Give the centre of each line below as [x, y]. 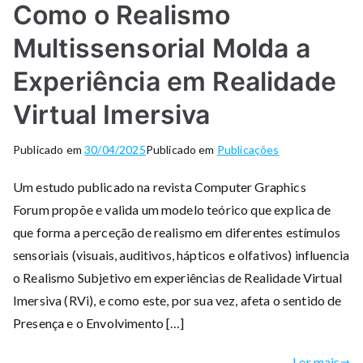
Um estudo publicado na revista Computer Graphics [160, 186]
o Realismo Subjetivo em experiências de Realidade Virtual [178, 277]
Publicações [248, 149]
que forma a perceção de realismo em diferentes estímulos [177, 232]
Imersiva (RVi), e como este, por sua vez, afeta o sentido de [177, 300]
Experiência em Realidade [175, 81]
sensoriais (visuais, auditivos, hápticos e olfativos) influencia [181, 254]
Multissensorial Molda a [162, 48]
